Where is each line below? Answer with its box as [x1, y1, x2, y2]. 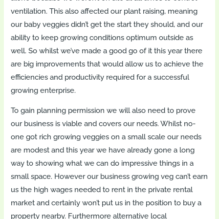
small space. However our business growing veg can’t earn [11, 172, 208, 181]
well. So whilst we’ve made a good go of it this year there [11, 46, 203, 55]
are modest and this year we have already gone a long [11, 146, 195, 154]
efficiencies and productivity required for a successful [11, 72, 190, 81]
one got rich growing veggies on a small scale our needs [11, 132, 202, 141]
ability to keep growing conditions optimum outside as [11, 33, 194, 42]
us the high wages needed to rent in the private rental [11, 185, 193, 194]
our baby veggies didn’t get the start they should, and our [11, 20, 203, 28]
